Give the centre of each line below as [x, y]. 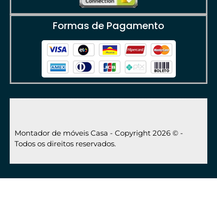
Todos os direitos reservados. [65, 144]
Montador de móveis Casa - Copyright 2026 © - [99, 133]
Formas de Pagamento [108, 26]
